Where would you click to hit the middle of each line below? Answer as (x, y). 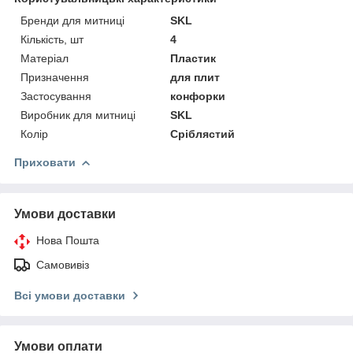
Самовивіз (63, 264)
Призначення (55, 77)
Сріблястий (203, 134)
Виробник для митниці (78, 115)
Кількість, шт (52, 39)
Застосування (56, 96)
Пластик (193, 58)
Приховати (45, 162)
